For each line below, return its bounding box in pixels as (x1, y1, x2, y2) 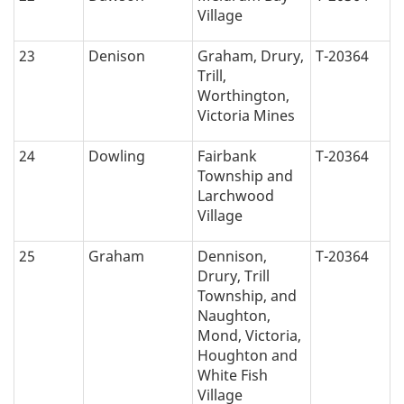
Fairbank (197, 146, 257, 167)
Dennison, (197, 246, 267, 267)
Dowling (88, 146, 145, 167)
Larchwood (197, 186, 274, 207)
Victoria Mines (197, 106, 295, 126)
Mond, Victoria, (197, 326, 301, 346)
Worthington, (197, 86, 289, 106)
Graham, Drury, (197, 46, 304, 67)
